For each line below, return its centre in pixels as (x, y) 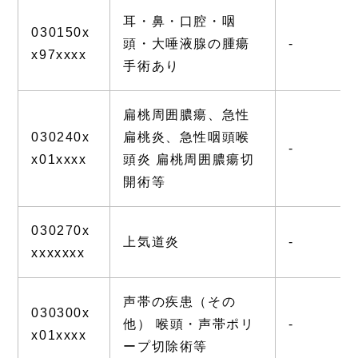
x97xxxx (59, 54)
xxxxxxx (58, 253)
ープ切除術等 (165, 346)
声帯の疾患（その (180, 301)
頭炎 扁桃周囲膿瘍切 (189, 159)
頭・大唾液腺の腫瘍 (187, 43)
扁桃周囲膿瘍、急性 (187, 114)
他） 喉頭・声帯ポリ (189, 324)
